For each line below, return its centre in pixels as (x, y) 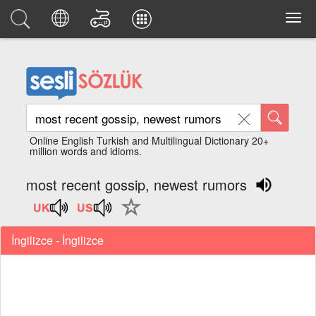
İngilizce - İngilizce (57, 240)
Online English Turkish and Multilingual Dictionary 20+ (150, 140)
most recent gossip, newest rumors (137, 184)
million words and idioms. (86, 151)
